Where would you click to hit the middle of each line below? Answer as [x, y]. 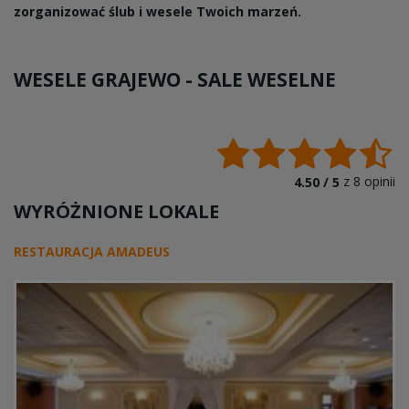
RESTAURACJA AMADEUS [92, 252]
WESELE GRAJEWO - [105, 79]
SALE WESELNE [267, 79]
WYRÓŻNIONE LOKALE [116, 212]
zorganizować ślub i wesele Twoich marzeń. [157, 11]
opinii [378, 181]
